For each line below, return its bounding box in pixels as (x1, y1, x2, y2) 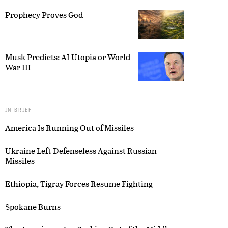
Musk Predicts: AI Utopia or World (5, 50, 130, 63)
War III (5, 61, 31, 73)
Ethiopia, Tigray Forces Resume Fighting (5, 177, 153, 189)
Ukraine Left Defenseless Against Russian (5, 144, 157, 156)
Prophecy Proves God (5, 8, 83, 20)
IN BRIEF (5, 105, 32, 113)
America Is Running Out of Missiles (5, 121, 134, 133)
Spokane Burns (5, 200, 61, 212)
